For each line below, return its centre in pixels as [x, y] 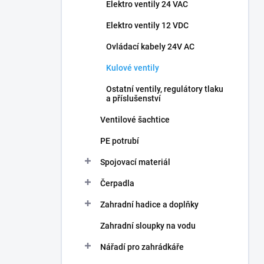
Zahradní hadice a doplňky [149, 204]
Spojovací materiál [135, 162]
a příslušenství [133, 98]
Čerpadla [117, 183]
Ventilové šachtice [135, 120]
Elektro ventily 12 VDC [147, 25]
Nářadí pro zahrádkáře [142, 247]
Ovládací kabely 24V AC [150, 47]
